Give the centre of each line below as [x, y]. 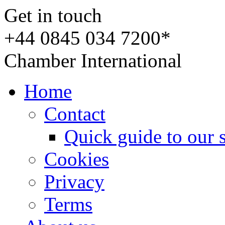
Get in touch [53, 15]
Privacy [74, 182]
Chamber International [93, 61]
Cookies [77, 159]
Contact [75, 114]
